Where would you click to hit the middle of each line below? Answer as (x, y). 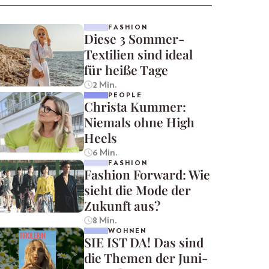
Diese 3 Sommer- (134, 39)
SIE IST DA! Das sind (144, 242)
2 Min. (104, 85)
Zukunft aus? (122, 206)
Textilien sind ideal (138, 54)
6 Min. (105, 153)
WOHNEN (127, 231)
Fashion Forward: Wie (147, 174)
